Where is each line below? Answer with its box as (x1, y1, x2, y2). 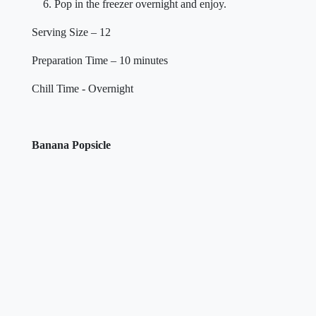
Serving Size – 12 (32, 26, 111, 38)
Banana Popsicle (32, 139, 111, 151)
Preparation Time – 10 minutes (32, 54, 168, 66)
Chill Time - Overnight (32, 83, 133, 95)
